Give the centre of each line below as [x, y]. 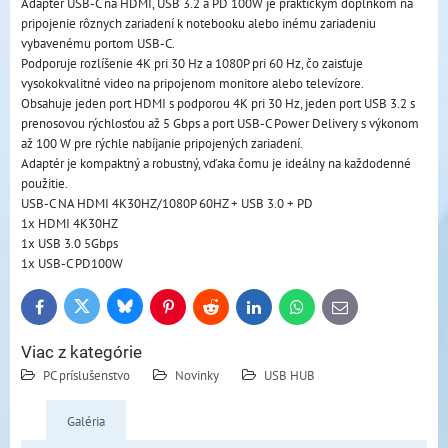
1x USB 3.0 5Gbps [69, 242]
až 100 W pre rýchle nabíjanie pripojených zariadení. [162, 142]
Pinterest [190, 311]
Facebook [64, 311]
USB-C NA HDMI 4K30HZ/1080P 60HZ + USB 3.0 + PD [167, 202]
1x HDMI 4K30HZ [69, 222]
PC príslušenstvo [88, 374]
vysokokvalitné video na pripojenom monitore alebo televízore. [192, 82]
